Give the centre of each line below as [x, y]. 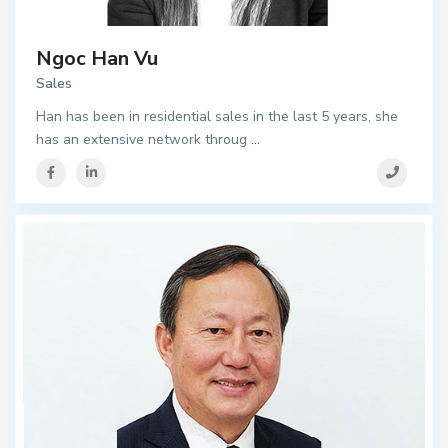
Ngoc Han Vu [97, 58]
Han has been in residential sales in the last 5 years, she [217, 116]
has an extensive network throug [143, 139]
